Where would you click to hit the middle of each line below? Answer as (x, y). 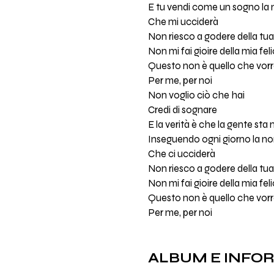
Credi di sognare (182, 110)
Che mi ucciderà (183, 22)
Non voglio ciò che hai (196, 95)
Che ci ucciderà (181, 154)
